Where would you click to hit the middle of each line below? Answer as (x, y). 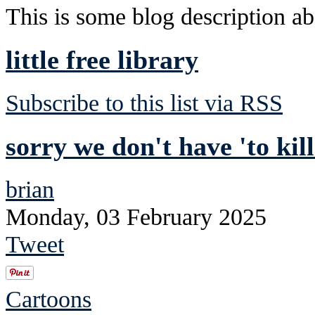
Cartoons (49, 298)
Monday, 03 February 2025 (136, 216)
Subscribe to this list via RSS (144, 102)
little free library (102, 59)
